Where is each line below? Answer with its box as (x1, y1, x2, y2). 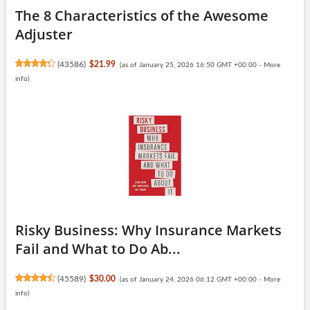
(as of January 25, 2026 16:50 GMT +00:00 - (119, 61, 264, 69)
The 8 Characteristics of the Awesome (15, 6, 268, 25)
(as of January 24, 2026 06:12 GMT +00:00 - (119, 275, 264, 283)
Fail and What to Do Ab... (15, 239, 181, 258)
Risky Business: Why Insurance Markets (15, 220, 282, 239)
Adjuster (15, 24, 73, 44)
